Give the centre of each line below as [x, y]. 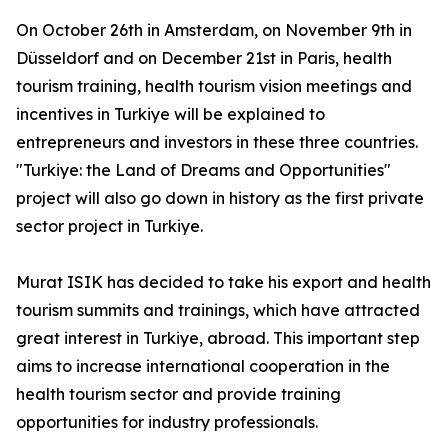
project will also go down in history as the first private [220, 198]
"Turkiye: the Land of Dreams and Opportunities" [203, 170]
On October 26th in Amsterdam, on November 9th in [214, 30]
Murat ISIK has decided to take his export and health [223, 282]
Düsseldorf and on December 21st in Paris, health [204, 58]
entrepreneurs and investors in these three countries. [217, 142]
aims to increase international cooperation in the [203, 366]
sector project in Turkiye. [109, 226]
